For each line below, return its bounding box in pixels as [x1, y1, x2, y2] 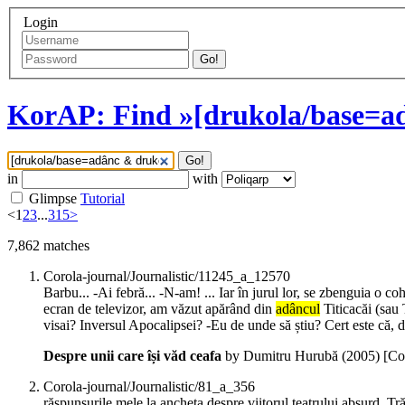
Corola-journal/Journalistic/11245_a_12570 [43, 268, 290, 285]
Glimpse [29, 191, 77, 207]
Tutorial [80, 191, 125, 207]
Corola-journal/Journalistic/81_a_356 [43, 379, 255, 395]
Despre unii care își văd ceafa [43, 348, 221, 364]
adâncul [276, 301, 320, 317]
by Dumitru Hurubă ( [221, 348, 346, 364]
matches [40, 238, 89, 254]
